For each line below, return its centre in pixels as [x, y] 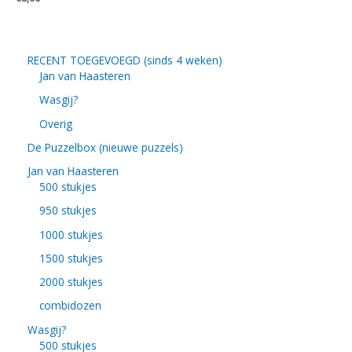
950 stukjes [68, 211]
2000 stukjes [71, 282]
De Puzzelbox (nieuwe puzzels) [105, 147]
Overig [56, 123]
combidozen [70, 306]
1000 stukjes [71, 234]
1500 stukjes [71, 258]
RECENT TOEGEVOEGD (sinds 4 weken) [125, 60]
